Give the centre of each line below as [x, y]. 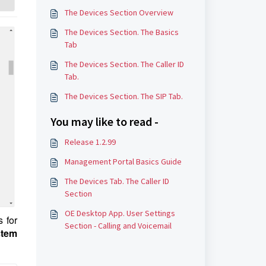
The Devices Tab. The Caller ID [117, 181]
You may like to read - [104, 121]
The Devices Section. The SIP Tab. [123, 96]
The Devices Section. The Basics [121, 32]
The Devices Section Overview [119, 12]
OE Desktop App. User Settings [120, 213]
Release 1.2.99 [90, 142]
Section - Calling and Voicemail [118, 226]
